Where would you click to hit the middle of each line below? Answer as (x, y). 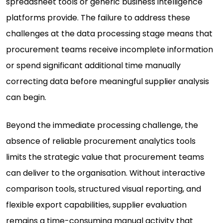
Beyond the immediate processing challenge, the (102, 125)
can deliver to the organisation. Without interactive (106, 173)
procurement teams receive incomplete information (110, 50)
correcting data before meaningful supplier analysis (108, 82)
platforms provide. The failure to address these (98, 18)
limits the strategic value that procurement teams (105, 157)
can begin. (26, 98)
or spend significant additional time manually (93, 66)
